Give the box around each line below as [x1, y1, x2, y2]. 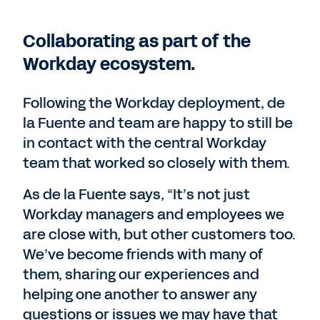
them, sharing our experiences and [23, 264, 259, 284]
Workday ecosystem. [23, 52, 196, 76]
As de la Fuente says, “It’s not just [23, 184, 250, 204]
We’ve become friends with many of [23, 244, 263, 264]
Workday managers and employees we [23, 204, 284, 224]
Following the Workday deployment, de [23, 93, 285, 113]
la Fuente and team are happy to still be [23, 113, 293, 133]
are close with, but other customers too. [23, 224, 296, 244]
